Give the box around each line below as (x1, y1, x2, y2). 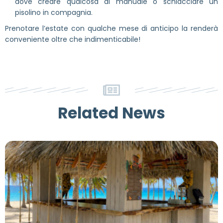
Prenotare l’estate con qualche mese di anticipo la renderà (5, 23, 218, 33)
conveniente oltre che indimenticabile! (5, 34, 140, 44)
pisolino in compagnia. (15, 7, 93, 17)
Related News (58, 102, 165, 124)
